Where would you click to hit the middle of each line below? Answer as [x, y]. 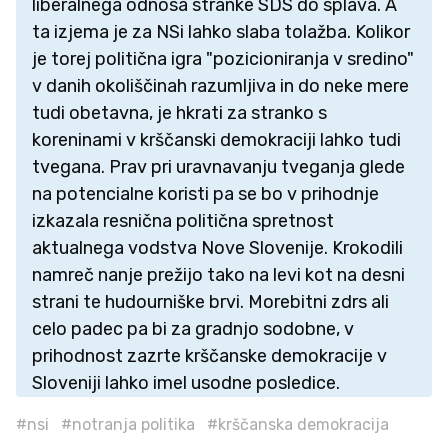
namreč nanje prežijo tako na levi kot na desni [218, 274]
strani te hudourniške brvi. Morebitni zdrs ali [210, 301]
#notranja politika [128, 425]
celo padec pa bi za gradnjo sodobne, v [193, 328]
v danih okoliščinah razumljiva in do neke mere [220, 85]
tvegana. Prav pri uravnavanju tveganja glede [218, 166]
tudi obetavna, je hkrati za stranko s [179, 112]
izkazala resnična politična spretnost [183, 220]
